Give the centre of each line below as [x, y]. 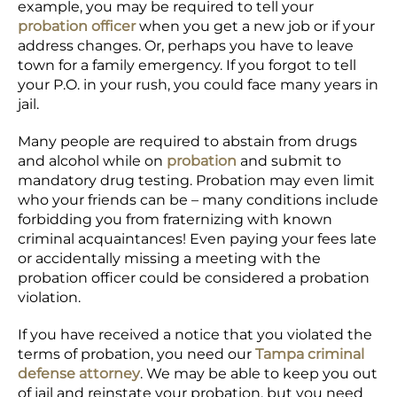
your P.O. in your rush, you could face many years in [198, 85]
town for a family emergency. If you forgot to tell [187, 66]
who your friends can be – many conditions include [198, 200]
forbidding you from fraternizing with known [175, 220]
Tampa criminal [310, 354]
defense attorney [79, 374]
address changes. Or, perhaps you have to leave [186, 46]
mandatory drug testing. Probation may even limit [196, 181]
